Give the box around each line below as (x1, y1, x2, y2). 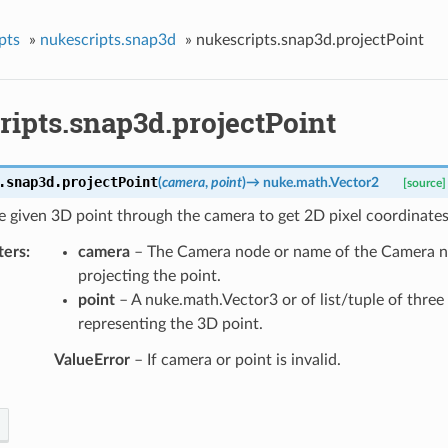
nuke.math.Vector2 (262, 174, 379, 190)
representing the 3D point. (77, 315, 263, 332)
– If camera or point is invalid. (129, 351, 341, 368)
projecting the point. (77, 267, 221, 284)
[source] (402, 177, 446, 189)
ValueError (53, 351, 130, 368)
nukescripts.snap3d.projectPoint (195, 31, 424, 48)
